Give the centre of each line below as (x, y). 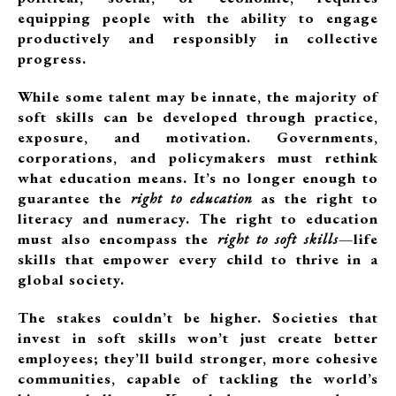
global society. (71, 279)
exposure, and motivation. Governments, (198, 137)
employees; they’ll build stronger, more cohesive (198, 358)
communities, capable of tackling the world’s (198, 378)
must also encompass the (118, 239)
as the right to (315, 198)
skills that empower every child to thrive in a (198, 259)
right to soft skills (278, 239)
